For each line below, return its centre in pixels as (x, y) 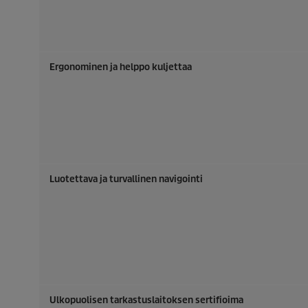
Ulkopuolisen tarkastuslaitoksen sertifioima (146, 300)
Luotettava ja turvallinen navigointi (126, 179)
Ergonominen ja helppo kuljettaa (121, 67)
